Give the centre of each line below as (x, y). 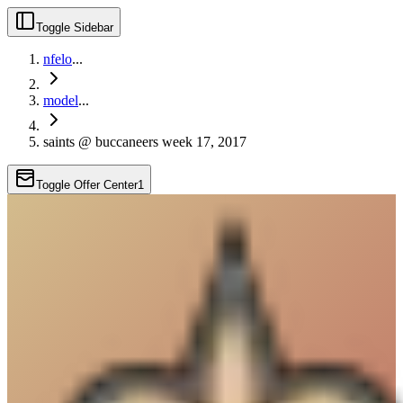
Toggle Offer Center (87, 185)
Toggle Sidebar (75, 27)
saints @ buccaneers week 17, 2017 (145, 142)
